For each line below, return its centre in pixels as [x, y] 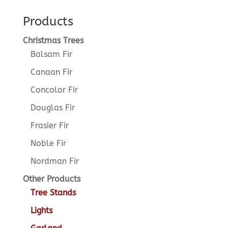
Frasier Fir [49, 125]
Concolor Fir [54, 90]
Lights [41, 210]
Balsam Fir [51, 54]
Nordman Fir [54, 161]
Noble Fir [48, 143]
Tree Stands [53, 192]
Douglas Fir [52, 107]
